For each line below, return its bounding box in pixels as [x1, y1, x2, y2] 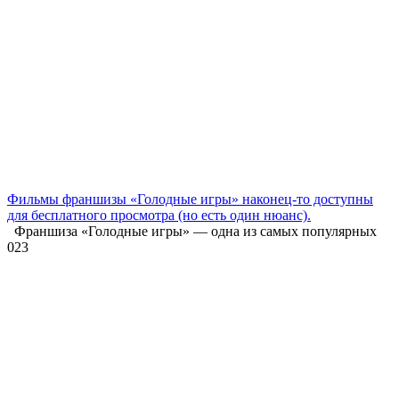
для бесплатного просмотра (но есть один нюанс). [7, 207, 311, 223]
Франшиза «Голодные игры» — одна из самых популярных [7, 223, 377, 239]
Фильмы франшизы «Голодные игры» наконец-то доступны [7, 191, 373, 207]
